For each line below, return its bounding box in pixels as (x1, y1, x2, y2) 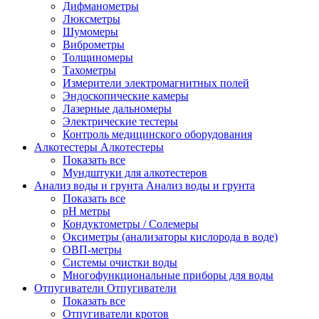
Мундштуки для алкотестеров (63, 167, 207, 179)
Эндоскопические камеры (63, 90, 189, 102)
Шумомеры (63, 26, 118, 38)
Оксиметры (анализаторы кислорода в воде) (63, 231, 278, 243)
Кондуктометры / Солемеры (63, 218, 199, 230)
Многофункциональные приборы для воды (63, 269, 273, 281)
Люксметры (63, 13, 120, 25)
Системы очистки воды (63, 256, 177, 268)
